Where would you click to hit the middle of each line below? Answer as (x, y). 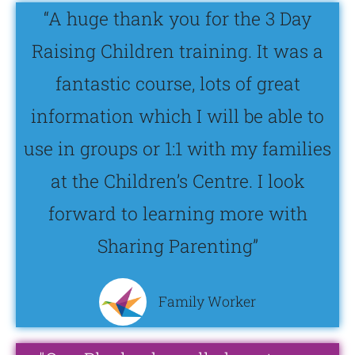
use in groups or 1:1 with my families (177, 148)
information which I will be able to (177, 116)
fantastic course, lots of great (177, 83)
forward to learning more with (177, 213)
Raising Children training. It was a (177, 51)
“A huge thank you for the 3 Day (177, 18)
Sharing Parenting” (177, 246)
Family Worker (207, 302)
